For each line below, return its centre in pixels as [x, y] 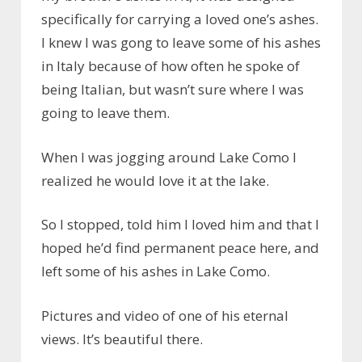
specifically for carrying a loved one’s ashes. [180, 19]
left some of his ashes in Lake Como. [156, 271]
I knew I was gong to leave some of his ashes [181, 43]
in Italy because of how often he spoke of [170, 66]
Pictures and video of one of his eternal [165, 315]
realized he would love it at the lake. [155, 180]
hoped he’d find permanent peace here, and [180, 248]
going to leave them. [105, 113]
